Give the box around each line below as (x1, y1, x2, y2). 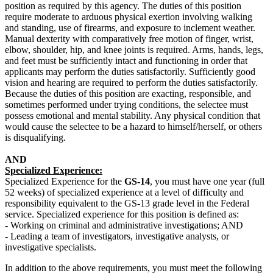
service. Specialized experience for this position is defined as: (5, 209, 239, 220)
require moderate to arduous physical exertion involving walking (5, 12, 252, 23)
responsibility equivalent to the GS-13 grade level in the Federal (5, 198, 249, 209)
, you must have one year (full (150, 176, 264, 187)
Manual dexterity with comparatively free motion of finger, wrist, (5, 34, 253, 44)
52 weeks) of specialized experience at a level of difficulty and (5, 187, 244, 198)
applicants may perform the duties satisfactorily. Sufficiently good (5, 66, 255, 77)
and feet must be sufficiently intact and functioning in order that (5, 55, 247, 66)
